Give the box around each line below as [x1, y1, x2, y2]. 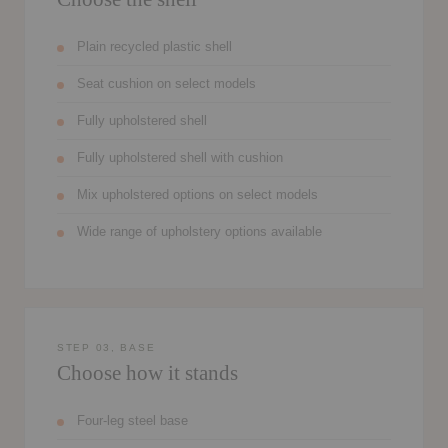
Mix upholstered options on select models [77, 188, 318, 203]
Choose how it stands [57, 361, 238, 385]
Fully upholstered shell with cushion [77, 151, 283, 166]
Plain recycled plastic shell [77, 40, 232, 55]
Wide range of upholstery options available [77, 225, 322, 240]
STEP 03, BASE [57, 342, 156, 354]
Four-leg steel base [77, 414, 188, 429]
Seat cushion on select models [77, 77, 256, 92]
